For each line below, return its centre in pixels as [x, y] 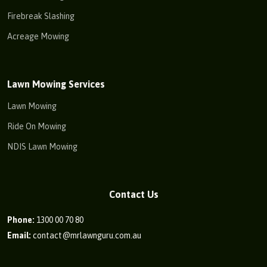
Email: [19, 236]
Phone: [21, 220]
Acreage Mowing [38, 37]
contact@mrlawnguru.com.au [86, 236]
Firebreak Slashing [41, 16]
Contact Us [133, 195]
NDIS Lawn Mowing [42, 147]
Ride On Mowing [37, 127]
